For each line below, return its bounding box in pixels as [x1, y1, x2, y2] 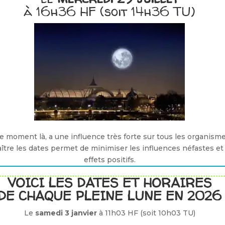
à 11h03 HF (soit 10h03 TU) [96, 208, 195, 217]
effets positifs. [83, 155, 136, 164]
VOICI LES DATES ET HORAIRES [7, 173, 212, 191]
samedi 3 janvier [33, 208, 97, 217]
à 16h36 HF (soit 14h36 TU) [24, 2, 196, 20]
